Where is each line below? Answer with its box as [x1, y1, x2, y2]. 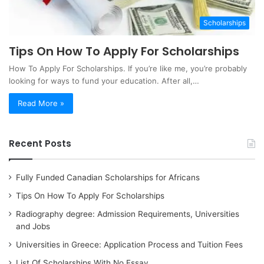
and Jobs [16, 222, 50, 232]
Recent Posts [9, 137, 71, 150]
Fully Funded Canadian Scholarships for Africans [16, 173, 200, 183]
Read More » [18, 98, 64, 108]
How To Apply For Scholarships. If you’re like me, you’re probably [9, 64, 247, 74]
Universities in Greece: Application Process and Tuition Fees [16, 240, 243, 250]
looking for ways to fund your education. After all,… [9, 76, 199, 86]
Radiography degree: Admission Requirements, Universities [16, 209, 239, 219]
